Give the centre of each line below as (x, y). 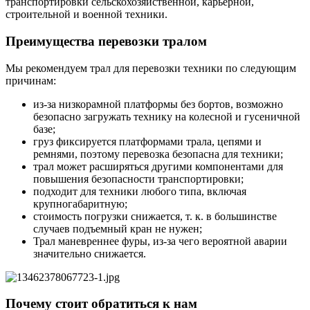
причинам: (31, 80)
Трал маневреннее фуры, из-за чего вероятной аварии (160, 241)
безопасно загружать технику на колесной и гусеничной (167, 116)
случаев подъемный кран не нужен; (118, 228)
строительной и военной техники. (86, 15)
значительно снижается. (90, 253)
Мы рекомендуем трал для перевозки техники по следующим (151, 68)
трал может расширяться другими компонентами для (158, 166)
